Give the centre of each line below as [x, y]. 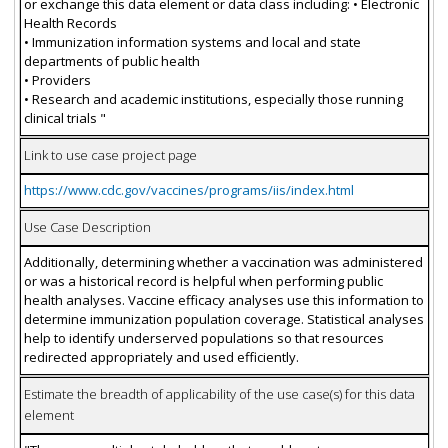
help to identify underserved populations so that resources [203, 338]
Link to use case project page [110, 155]
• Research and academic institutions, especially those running [213, 99]
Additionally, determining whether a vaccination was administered [223, 262]
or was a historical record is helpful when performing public [203, 281]
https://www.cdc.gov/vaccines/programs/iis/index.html [188, 190]
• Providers [57, 80]
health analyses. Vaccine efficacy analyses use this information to [223, 300]
